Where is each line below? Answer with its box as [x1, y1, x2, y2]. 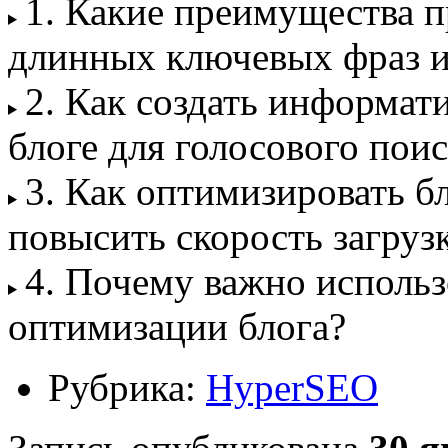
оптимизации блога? [8, 304, 346, 348]
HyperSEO [206, 365, 378, 409]
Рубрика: [48, 365, 206, 409]
